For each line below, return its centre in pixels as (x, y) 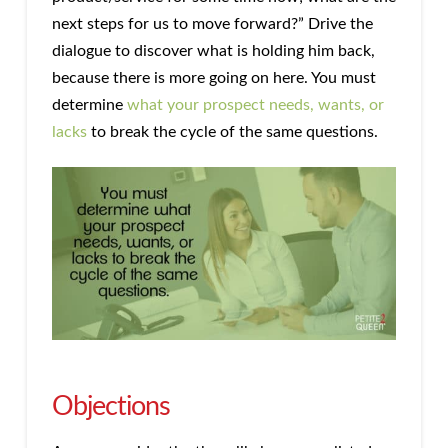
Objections (111, 406)
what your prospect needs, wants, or (255, 105)
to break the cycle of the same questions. (232, 132)
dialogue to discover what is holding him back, (213, 51)
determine (89, 105)
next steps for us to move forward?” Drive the (212, 24)
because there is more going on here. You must (213, 78)
